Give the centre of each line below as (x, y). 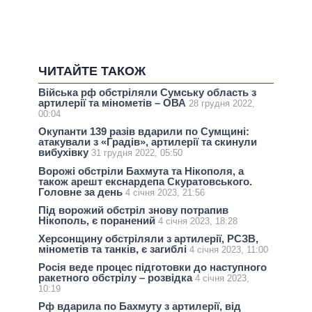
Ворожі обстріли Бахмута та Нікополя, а (141, 171)
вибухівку (65, 153)
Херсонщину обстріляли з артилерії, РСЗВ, (148, 238)
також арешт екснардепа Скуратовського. (145, 181)
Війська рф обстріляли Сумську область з (147, 93)
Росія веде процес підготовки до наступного (153, 267)
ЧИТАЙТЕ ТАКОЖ (92, 71)
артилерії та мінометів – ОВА (114, 103)
